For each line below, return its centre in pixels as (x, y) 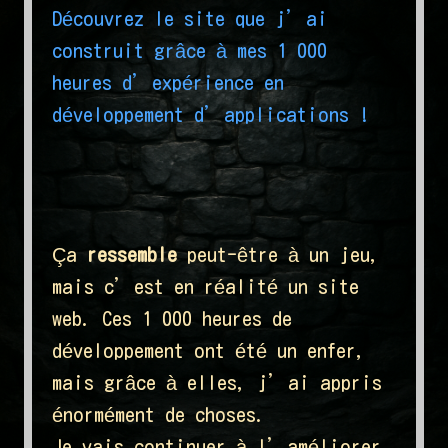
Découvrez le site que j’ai (190, 18)
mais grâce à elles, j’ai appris (217, 382)
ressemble (132, 254)
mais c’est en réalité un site (205, 286)
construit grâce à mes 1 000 (189, 50)
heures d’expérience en (168, 82)
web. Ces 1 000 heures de (172, 318)
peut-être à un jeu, (278, 254)
